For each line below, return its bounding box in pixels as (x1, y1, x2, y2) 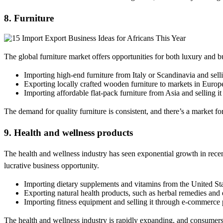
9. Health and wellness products (4, 127, 133, 138)
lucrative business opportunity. (4, 161, 99, 170)
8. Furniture (4, 13, 54, 24)
